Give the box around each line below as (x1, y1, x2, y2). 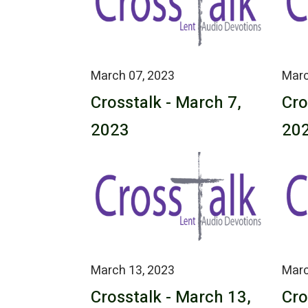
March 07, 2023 (91, 67, 175, 86)
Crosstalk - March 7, (91, 91, 241, 115)
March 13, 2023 (91, 261, 175, 280)
